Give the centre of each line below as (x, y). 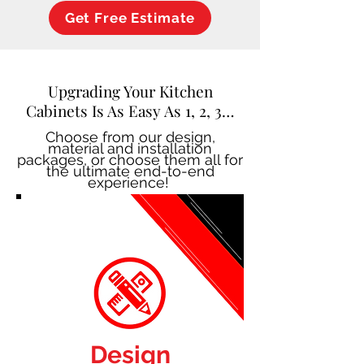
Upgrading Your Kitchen (130, 91)
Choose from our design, (130, 136)
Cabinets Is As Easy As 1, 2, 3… (130, 110)
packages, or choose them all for (130, 159)
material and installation (130, 148)
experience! (130, 182)
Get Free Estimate (130, 17)
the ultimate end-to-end (130, 171)
